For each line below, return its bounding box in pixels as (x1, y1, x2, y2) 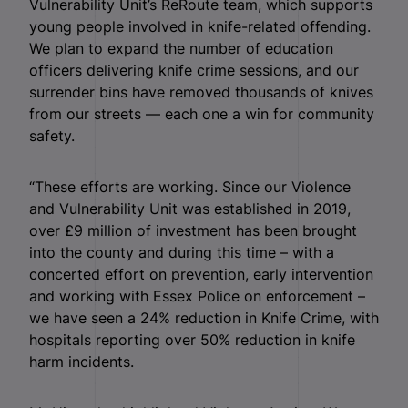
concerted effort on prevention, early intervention (29, 264, 373, 283)
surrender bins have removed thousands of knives (29, 82, 373, 101)
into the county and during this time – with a (29, 242, 334, 261)
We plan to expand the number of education (29, 38, 333, 57)
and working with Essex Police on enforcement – (29, 286, 365, 305)
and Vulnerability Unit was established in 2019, (29, 199, 351, 218)
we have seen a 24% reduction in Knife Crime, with (29, 308, 379, 327)
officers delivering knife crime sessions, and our (29, 60, 359, 79)
